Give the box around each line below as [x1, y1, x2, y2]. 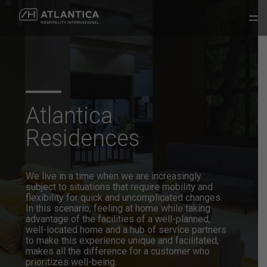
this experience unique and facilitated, [59, 234, 219, 246]
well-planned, [153, 213, 211, 225]
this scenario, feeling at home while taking [33, 202, 211, 214]
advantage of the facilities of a [26, 213, 153, 225]
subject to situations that [26, 181, 129, 193]
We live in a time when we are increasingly [26, 170, 202, 182]
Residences [26, 125, 140, 151]
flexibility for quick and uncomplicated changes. [26, 191, 223, 203]
